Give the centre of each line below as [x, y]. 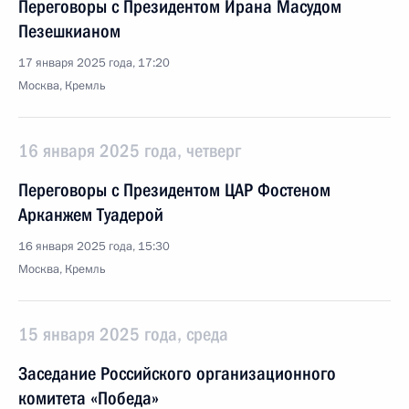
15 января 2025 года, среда [123, 334]
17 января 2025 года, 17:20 [94, 63]
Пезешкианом [69, 31]
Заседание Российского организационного [177, 373]
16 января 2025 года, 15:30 [94, 246]
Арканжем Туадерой [91, 215]
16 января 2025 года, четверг [130, 151]
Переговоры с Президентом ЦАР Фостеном [174, 190]
